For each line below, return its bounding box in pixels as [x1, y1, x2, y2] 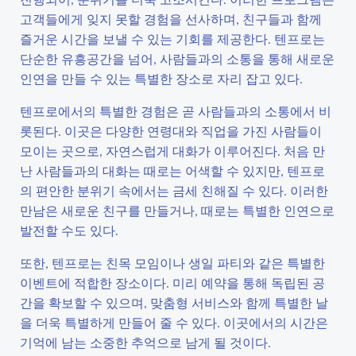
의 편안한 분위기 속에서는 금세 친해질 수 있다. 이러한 [20, 182, 328, 199]
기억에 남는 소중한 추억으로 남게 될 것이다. [20, 334, 271, 350]
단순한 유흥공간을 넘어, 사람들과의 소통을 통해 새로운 [20, 50, 335, 67]
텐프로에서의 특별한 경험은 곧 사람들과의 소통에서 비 [20, 103, 331, 119]
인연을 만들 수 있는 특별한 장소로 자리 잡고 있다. [20, 70, 303, 87]
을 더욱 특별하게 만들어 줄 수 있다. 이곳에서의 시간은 [20, 314, 328, 331]
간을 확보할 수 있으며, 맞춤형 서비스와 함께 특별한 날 [20, 294, 328, 311]
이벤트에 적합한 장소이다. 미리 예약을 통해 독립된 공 [20, 274, 325, 291]
